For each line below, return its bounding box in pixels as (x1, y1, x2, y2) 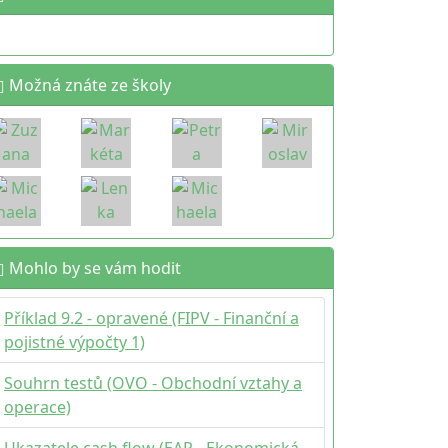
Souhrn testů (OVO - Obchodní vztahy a (4, 372, 302, 394)
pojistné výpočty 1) (4, 331, 145, 353)
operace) (4, 396, 71, 418)
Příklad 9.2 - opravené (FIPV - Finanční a (4, 307, 299, 329)
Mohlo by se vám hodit (5, 257, 181, 279)
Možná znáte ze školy (5, 74, 171, 96)
